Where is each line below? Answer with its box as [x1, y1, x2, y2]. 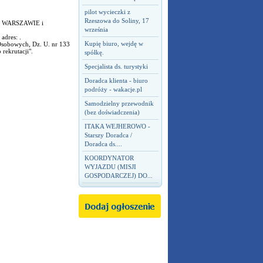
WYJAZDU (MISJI [84, 163, 136, 170]
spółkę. [84, 49, 104, 56]
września [84, 26, 108, 33]
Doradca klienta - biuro [84, 77, 148, 84]
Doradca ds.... [84, 140, 122, 147]
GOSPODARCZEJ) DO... [84, 172, 153, 179]
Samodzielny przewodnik [84, 100, 154, 107]
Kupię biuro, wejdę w [84, 40, 143, 47]
